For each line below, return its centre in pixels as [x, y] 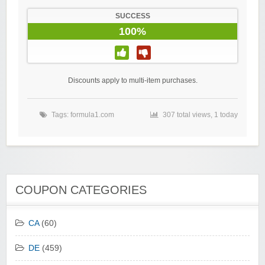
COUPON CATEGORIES [81, 190]
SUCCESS [132, 16]
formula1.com [92, 115]
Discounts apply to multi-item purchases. [132, 81]
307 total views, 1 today [200, 115]
